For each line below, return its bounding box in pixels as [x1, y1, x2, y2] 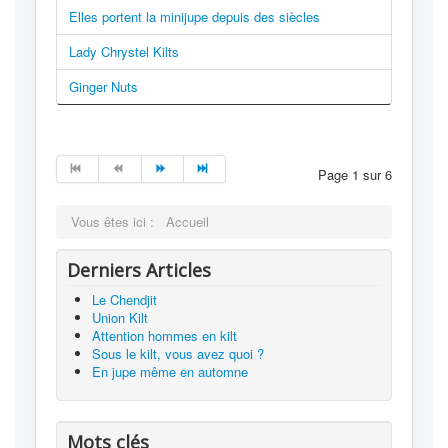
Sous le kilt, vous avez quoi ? [92, 343, 264, 363]
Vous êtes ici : [71, 211, 162, 231]
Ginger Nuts [69, 76, 138, 96]
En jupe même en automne [92, 361, 248, 381]
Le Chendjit [92, 289, 157, 309]
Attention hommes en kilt [92, 325, 237, 345]
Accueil [166, 211, 209, 231]
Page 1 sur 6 [318, 164, 392, 184]
